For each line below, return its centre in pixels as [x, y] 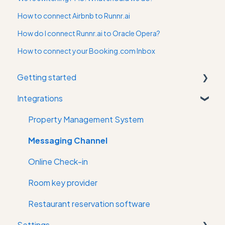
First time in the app [65, 98]
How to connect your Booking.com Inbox [87, 50]
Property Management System [86, 120]
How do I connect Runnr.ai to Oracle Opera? [89, 33]
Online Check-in [58, 162]
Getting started [47, 77]
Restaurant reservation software [89, 204]
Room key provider [63, 183]
